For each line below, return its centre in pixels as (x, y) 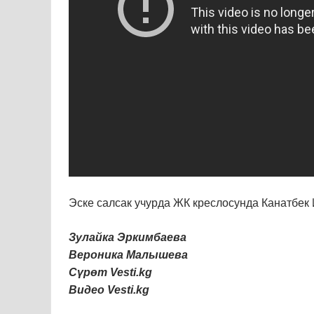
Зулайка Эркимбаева (128, 238)
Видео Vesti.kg (109, 290)
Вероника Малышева (128, 255)
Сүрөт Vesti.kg (110, 273)
